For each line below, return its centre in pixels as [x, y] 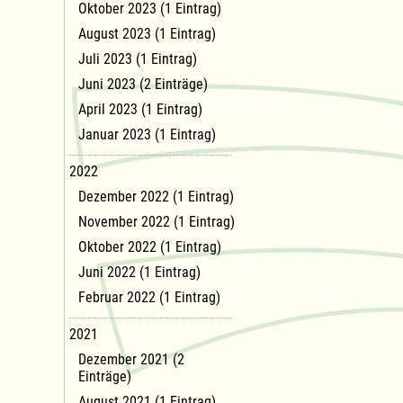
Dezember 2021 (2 [131, 359]
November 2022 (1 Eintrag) [157, 221]
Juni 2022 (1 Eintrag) [139, 272]
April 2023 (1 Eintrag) [140, 109]
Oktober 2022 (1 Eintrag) [150, 246]
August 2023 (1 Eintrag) [147, 33]
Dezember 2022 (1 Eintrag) [156, 196]
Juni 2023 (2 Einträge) [143, 84]
